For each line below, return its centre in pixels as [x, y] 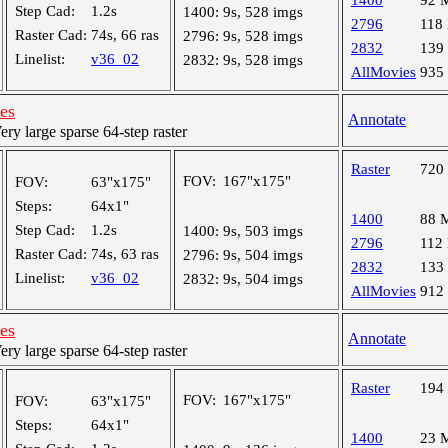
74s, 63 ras [125, 254]
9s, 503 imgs [263, 231]
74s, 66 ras [125, 35]
